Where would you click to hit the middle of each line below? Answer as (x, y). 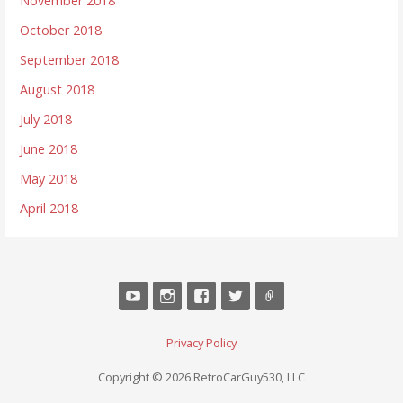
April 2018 (49, 209)
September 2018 (70, 60)
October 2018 (61, 31)
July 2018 (46, 120)
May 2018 (49, 179)
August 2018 (58, 90)
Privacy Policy (201, 343)
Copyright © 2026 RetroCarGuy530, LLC (201, 377)
